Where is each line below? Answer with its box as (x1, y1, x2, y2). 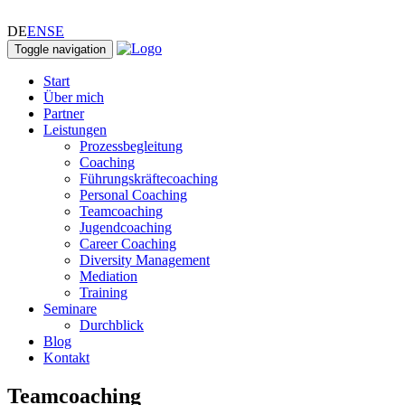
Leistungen (43, 122, 107, 137)
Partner (43, 106, 84, 121)
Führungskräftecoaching (80, 171, 218, 186)
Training (80, 285, 127, 300)
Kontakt (43, 350, 89, 365)
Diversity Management (80, 252, 210, 268)
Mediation (80, 268, 137, 284)
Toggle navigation (14, 42, 106, 56)
